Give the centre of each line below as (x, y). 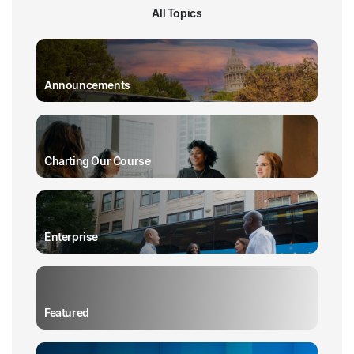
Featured (67, 313)
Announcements (87, 85)
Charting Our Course (98, 161)
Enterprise (72, 237)
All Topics (177, 13)
